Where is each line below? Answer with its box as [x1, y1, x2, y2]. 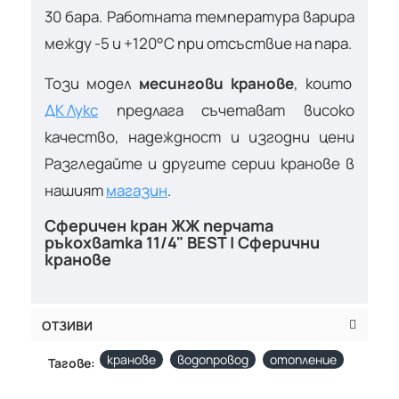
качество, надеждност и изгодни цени [45, 126, 354, 147]
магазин [106, 179, 167, 200]
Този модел [45, 72, 139, 94]
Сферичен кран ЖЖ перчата [45, 214, 273, 236]
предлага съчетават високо [98, 99, 354, 120]
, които [294, 72, 354, 94]
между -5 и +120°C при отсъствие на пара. [45, 32, 352, 53]
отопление [270, 350, 337, 368]
